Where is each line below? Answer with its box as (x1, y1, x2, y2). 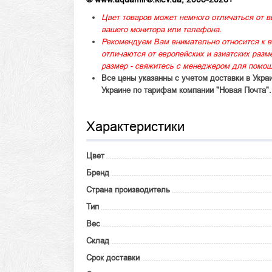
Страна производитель (86, 185, 170, 194)
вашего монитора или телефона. (101, 25, 222, 34)
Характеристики (86, 119, 185, 134)
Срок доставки (86, 253, 140, 262)
